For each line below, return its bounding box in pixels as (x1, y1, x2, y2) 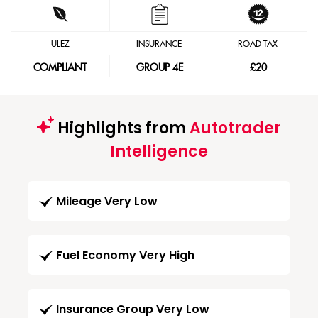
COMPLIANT (33, 62, 87, 74)
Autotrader (190, 117, 281, 139)
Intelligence (110, 141, 208, 163)
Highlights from (54, 117, 190, 139)
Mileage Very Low (56, 193, 158, 210)
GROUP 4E (136, 62, 183, 74)
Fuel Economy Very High (56, 247, 194, 264)
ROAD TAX (238, 39, 278, 49)
